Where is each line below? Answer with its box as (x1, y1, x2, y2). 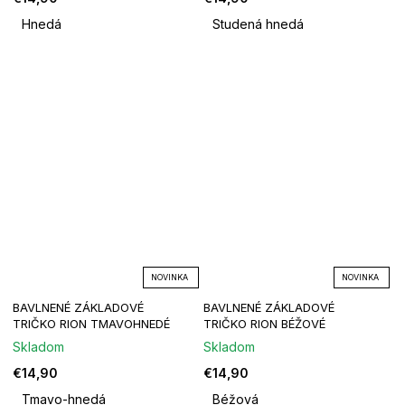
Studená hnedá (212, 16, 304, 33)
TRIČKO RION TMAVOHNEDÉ (13, 316, 170, 332)
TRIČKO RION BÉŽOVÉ (203, 316, 325, 332)
